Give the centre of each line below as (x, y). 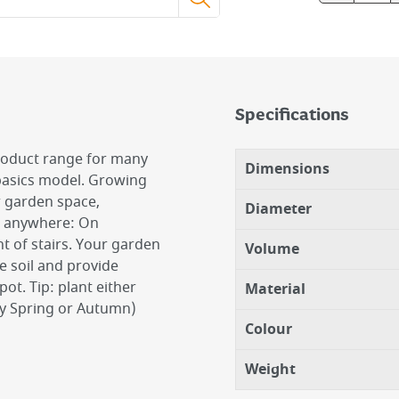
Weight (270, 370)
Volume (272, 249)
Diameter (278, 209)
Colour (269, 330)
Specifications (292, 116)
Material (275, 289)
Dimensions (287, 169)
